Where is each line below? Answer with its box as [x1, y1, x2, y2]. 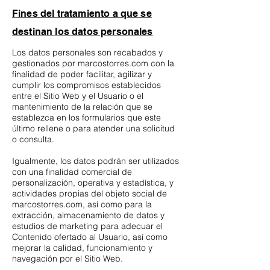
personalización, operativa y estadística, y [12, 177, 174, 189]
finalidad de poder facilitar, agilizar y [12, 69, 152, 80]
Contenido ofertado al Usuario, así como [12, 231, 168, 243]
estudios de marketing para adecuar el [12, 221, 163, 232]
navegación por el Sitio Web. [12, 253, 123, 265]
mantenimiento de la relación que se [12, 101, 152, 113]
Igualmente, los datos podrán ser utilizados [12, 155, 179, 167]
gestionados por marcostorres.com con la [12, 58, 174, 69]
